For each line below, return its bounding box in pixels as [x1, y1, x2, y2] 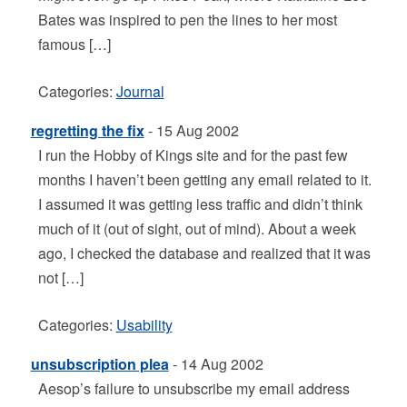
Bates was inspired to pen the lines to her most [37, 9, 337, 30]
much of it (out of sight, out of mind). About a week [37, 218, 356, 239]
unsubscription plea [30, 353, 169, 374]
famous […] [37, 34, 111, 55]
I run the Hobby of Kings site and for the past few [37, 144, 348, 165]
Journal [115, 81, 164, 102]
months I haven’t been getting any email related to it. [37, 169, 372, 190]
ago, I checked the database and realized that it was [37, 243, 371, 263]
